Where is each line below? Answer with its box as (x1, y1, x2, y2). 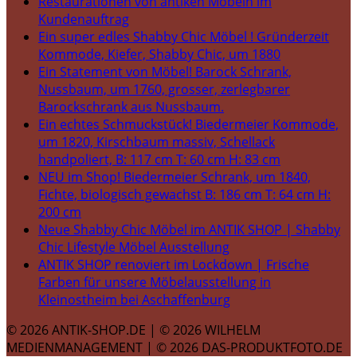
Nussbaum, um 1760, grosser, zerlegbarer (38, 80, 290, 99)
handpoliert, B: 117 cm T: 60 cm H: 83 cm (38, 151, 280, 169)
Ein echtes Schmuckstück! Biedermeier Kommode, (38, 116, 339, 134)
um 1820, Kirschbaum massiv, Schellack (38, 133, 275, 151)
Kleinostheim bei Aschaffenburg (38, 291, 230, 309)
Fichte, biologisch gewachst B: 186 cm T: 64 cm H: (38, 186, 331, 204)
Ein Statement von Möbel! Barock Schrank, (38, 63, 292, 81)
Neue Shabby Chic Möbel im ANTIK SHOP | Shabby (38, 221, 340, 239)
